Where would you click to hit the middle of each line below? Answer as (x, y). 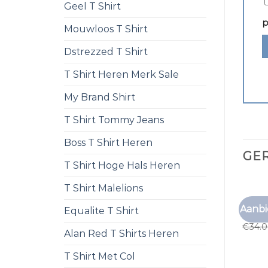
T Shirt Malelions (103, 188)
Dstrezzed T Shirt (106, 52)
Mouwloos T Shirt (106, 29)
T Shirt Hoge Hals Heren (122, 165)
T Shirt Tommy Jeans (114, 120)
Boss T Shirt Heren (108, 143)
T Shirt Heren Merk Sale (121, 74)
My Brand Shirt (100, 97)
